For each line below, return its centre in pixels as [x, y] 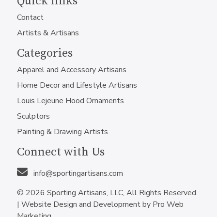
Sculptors [33, 116]
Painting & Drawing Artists [62, 132]
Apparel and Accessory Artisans [72, 70]
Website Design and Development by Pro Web [102, 204]
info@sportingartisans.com [77, 173]
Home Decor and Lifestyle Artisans [77, 85]
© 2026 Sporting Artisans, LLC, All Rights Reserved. [107, 193]
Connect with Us [61, 152]
